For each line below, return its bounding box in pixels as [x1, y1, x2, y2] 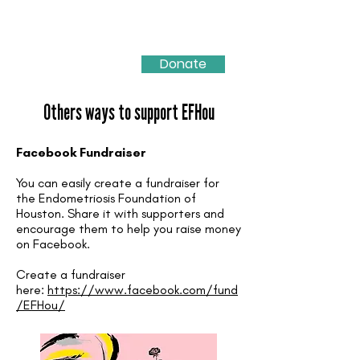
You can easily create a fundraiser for [16, 175, 219, 190]
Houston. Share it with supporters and [16, 206, 224, 221]
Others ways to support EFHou [43, 100, 215, 125]
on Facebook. [16, 236, 90, 252]
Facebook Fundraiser [16, 145, 146, 160]
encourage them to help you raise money [16, 221, 241, 236]
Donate [160, 55, 207, 73]
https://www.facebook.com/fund [47, 282, 238, 297]
